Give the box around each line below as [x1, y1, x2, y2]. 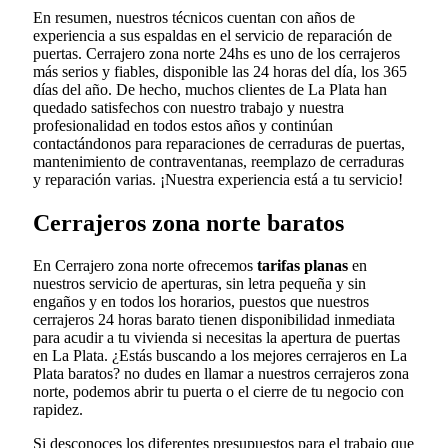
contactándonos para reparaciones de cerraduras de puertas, [33, 135, 405, 153]
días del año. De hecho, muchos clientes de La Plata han [33, 81, 387, 99]
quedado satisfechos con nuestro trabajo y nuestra [33, 99, 344, 117]
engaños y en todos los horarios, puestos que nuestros [33, 293, 369, 311]
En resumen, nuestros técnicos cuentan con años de [33, 9, 355, 27]
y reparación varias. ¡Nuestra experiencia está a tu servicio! [33, 171, 403, 189]
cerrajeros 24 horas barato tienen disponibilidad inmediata [33, 311, 395, 329]
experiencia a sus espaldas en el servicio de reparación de [33, 27, 392, 45]
